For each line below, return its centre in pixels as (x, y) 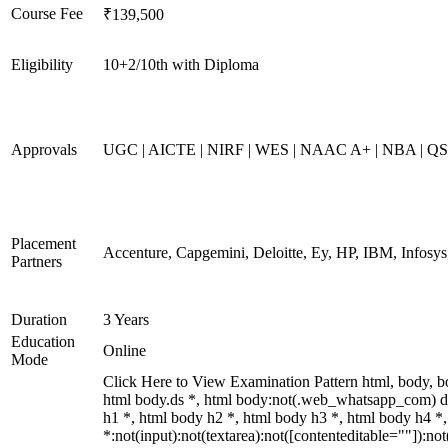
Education (43, 341)
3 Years (126, 319)
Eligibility (42, 64)
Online (124, 350)
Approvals (44, 149)
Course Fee (47, 13)
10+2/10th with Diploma (181, 64)
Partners (36, 261)
